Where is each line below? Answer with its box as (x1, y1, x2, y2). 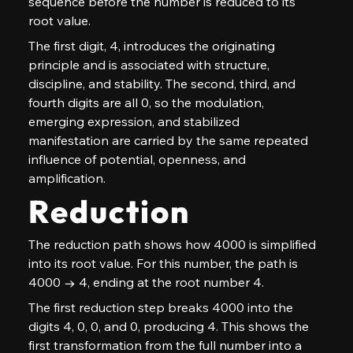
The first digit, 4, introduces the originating (28, 38, 278, 54)
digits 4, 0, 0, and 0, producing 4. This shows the (28, 318, 312, 334)
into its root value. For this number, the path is (28, 255, 301, 271)
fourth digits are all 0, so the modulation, (28, 95, 267, 110)
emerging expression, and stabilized (28, 113, 243, 129)
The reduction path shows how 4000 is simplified (28, 236, 319, 252)
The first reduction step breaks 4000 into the (28, 299, 296, 315)
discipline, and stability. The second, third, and (28, 76, 299, 91)
